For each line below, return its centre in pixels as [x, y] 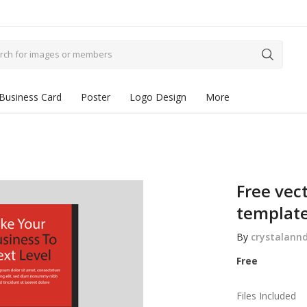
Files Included [266, 296]
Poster [96, 97]
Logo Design [158, 97]
